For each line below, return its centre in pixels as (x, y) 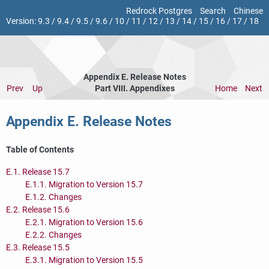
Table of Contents (40, 150)
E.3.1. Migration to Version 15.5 (84, 260)
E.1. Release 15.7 (38, 172)
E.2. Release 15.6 (38, 210)
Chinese (248, 11)
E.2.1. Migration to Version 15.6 (84, 222)
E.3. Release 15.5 (38, 247)
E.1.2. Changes (53, 197)
